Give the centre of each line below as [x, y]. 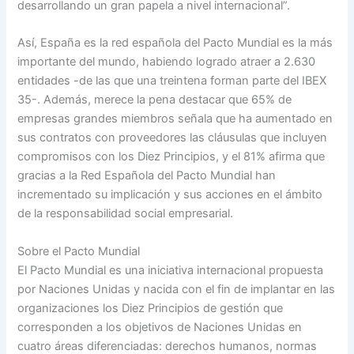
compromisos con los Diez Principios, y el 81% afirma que [171, 157]
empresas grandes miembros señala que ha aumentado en [175, 119]
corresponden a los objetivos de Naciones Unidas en [160, 327]
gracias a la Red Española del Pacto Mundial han [147, 176]
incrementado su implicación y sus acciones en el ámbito [170, 195]
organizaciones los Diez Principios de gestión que [151, 308]
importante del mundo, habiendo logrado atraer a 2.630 [167, 62]
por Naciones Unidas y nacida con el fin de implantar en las [177, 289]
